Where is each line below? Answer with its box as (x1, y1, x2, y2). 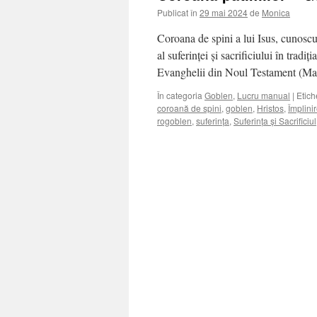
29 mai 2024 (200, 6, 248, 18)
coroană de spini (157, 102, 221, 114)
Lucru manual (237, 89, 290, 101)
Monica (262, 6, 290, 18)
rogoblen (157, 115, 192, 127)
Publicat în (157, 6, 197, 18)
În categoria (157, 89, 202, 101)
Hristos (257, 102, 284, 114)
